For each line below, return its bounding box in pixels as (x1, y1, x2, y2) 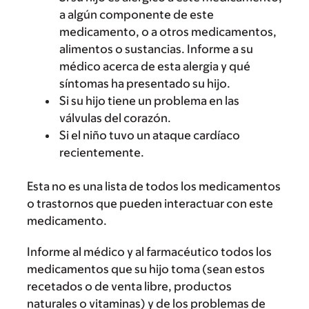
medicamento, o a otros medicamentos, (59, 25, 277, 39)
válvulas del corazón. (59, 111, 171, 125)
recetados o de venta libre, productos (27, 279, 232, 293)
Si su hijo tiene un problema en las (59, 94, 239, 108)
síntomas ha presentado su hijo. (59, 77, 230, 90)
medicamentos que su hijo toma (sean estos (27, 262, 265, 276)
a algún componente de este (59, 8, 214, 21)
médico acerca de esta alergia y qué (59, 59, 250, 73)
